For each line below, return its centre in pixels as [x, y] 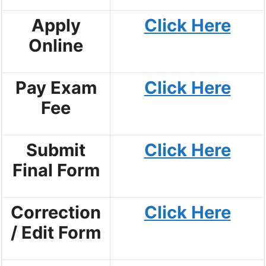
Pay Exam [56, 87]
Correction [56, 212]
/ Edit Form [56, 232]
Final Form [56, 170]
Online [56, 45]
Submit [56, 150]
